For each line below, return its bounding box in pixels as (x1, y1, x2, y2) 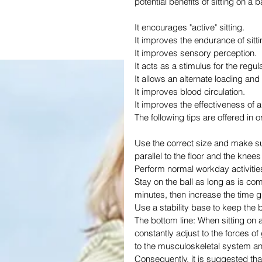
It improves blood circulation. (135, 86, 245, 98)
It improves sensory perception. (135, 47, 257, 59)
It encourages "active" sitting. (135, 22, 244, 33)
